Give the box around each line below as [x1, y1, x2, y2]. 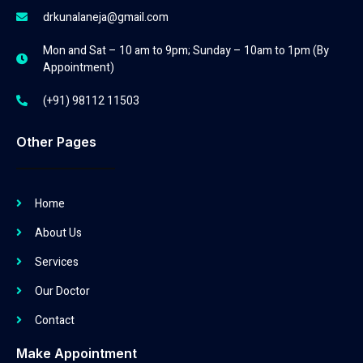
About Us [34, 224, 82, 241]
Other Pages [16, 133, 96, 150]
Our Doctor [34, 282, 90, 300]
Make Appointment [16, 344, 137, 361]
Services [34, 253, 79, 271]
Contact [34, 311, 75, 329]
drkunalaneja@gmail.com [42, 8, 169, 26]
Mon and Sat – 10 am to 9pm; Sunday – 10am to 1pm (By [42, 41, 329, 59]
